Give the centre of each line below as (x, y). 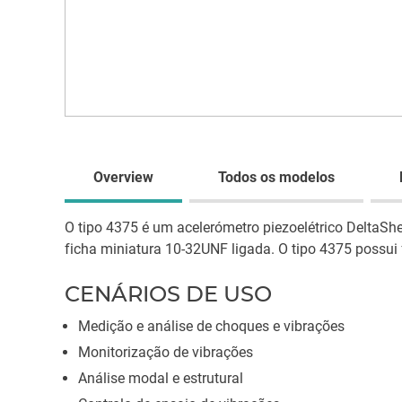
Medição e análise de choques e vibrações (211, 326)
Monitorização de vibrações (166, 352)
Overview (123, 177)
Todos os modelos (276, 177)
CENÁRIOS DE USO (168, 294)
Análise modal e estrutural (161, 378)
